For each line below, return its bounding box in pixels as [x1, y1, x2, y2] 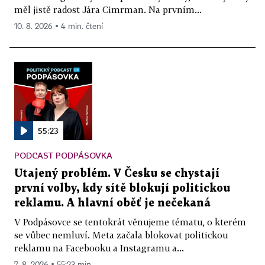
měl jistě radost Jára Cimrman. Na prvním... [14, 4, 202, 15]
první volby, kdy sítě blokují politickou [14, 183, 230, 193]
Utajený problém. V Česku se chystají [14, 168, 219, 179]
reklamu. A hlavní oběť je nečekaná [14, 198, 211, 208]
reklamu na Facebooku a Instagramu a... [14, 242, 184, 253]
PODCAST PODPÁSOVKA [14, 150, 112, 160]
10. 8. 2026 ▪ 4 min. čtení [14, 22, 103, 31]
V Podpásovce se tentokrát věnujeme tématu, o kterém [14, 216, 246, 227]
